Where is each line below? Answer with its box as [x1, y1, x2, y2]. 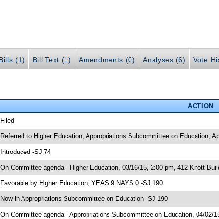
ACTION [187, 102, 214, 110]
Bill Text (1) [32, 55, 71, 64]
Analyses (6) [143, 55, 186, 64]
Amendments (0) [79, 55, 135, 64]
